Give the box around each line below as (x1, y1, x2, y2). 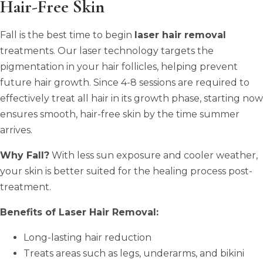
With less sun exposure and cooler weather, (49, 149, 258, 161)
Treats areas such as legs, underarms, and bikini (23, 247, 244, 259)
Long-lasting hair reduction (23, 231, 151, 243)
